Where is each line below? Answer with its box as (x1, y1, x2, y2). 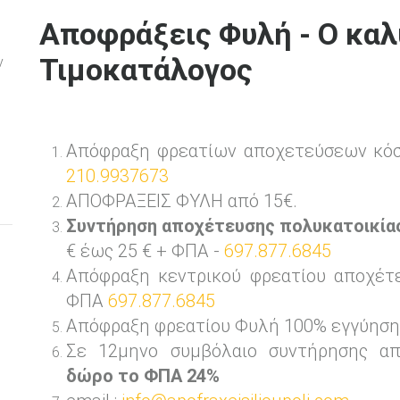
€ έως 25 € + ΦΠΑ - (66, 240, 224, 262)
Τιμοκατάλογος (39, 52, 253, 88)
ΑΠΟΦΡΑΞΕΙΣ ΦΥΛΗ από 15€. (66, 190, 297, 212)
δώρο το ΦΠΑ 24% (66, 365, 220, 387)
